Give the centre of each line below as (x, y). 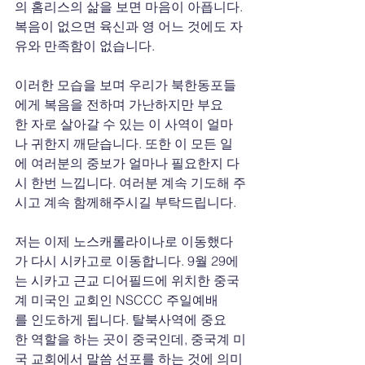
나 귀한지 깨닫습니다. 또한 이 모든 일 (124, 143)
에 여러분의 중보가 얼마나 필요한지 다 (127, 163)
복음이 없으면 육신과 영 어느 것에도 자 (129, 26)
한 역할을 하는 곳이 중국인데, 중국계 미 (130, 339)
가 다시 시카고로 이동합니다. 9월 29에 (127, 260)
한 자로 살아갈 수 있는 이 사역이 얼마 (124, 123)
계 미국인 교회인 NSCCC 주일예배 (117, 299)
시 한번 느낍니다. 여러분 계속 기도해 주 (130, 182)
